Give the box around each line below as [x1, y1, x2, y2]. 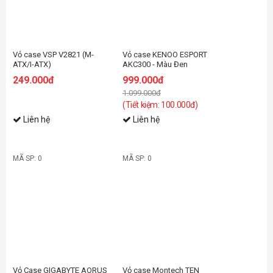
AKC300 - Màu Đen [122, 59, 188, 69]
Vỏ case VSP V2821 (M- [13, 49, 94, 59]
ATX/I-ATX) [13, 59, 51, 69]
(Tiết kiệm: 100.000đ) [122, 99, 198, 110]
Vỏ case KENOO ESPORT [122, 49, 207, 59]
